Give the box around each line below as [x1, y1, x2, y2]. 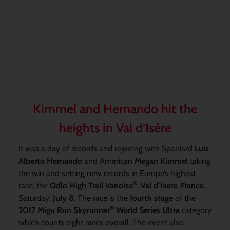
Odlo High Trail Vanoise [49, 180, 133, 190]
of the [172, 193, 196, 203]
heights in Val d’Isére [59, 120, 171, 136]
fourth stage [129, 193, 173, 203]
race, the [18, 180, 50, 190]
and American [84, 156, 135, 166]
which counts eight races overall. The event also [18, 217, 184, 227]
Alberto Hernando [18, 156, 84, 166]
